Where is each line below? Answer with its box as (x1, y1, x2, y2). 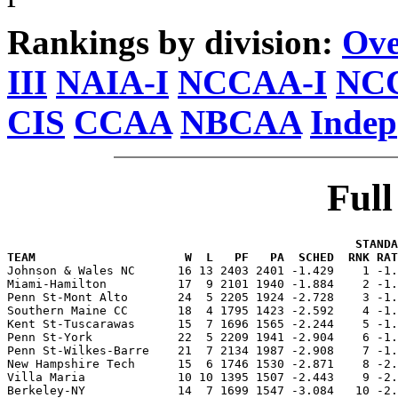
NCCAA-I (178, 63, 327, 101)
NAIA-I (56, 63, 169, 101)
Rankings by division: (7, 23, 342, 61)
